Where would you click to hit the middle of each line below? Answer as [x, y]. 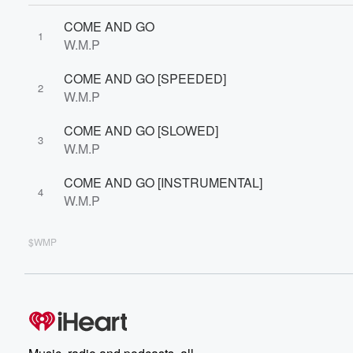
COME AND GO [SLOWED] [141, 130]
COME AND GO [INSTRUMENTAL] [163, 182]
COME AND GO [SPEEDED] [145, 78]
